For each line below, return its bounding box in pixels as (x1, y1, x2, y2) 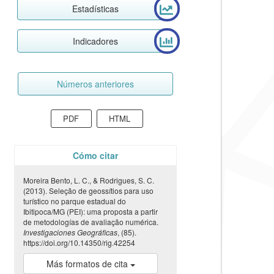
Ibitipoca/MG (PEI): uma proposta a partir (23, 206, 158, 217)
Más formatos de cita (46, 257, 130, 270)
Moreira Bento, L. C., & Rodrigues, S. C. (23, 175, 154, 186)
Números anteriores (57, 77, 134, 90)
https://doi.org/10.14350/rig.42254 (23, 237, 135, 248)
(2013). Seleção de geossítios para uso (23, 185, 154, 196)
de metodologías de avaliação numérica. (23, 217, 158, 228)
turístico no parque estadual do (23, 196, 126, 207)
